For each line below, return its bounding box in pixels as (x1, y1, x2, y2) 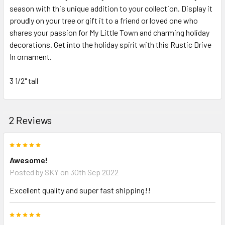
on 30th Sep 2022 (59, 167, 119, 177)
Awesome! (10, 155, 48, 165)
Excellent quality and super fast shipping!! (10, 185, 151, 195)
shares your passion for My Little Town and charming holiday (10, 27, 209, 37)
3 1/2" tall (10, 75, 38, 85)
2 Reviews (9, 114, 52, 126)
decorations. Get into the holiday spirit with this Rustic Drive (10, 39, 211, 49)
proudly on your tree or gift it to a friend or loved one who (10, 15, 198, 25)
